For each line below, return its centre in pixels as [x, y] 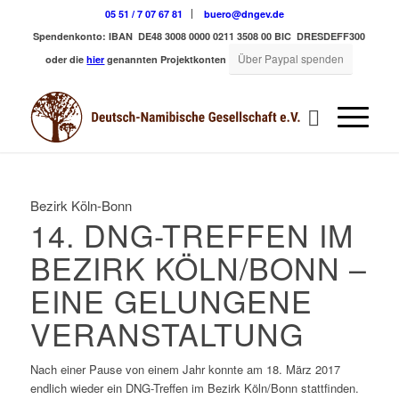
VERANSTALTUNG [167, 333]
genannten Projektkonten [167, 59]
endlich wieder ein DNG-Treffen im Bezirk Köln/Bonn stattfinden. [194, 387]
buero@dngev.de [244, 14]
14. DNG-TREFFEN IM [191, 234]
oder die [66, 59]
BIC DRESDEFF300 [320, 36]
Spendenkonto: [70, 36]
